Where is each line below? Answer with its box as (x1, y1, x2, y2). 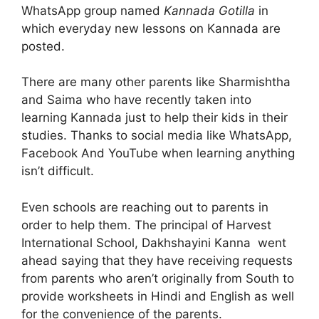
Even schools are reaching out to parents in (21, 199, 268, 214)
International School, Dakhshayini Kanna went (21, 235, 286, 250)
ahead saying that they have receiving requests (21, 253, 293, 268)
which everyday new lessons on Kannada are (21, 21, 281, 36)
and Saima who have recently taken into (21, 93, 251, 108)
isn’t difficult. (21, 164, 94, 179)
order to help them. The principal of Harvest (21, 217, 271, 232)
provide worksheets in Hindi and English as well (21, 288, 294, 303)
